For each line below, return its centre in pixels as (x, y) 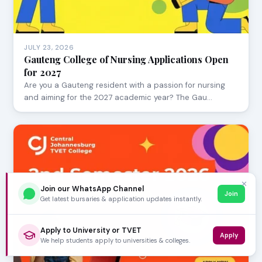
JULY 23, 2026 (49, 47)
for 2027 (43, 72)
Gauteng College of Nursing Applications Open (126, 59)
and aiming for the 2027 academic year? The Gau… (118, 97)
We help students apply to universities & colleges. (115, 240)
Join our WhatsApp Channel (92, 189)
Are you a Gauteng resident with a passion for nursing (125, 85)
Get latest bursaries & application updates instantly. (121, 199)
